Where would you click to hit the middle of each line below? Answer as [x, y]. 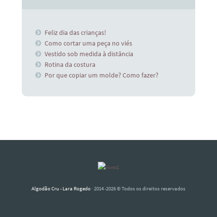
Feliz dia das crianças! [76, 32]
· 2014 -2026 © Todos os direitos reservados [138, 189]
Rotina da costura [70, 64]
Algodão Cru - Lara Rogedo [61, 189]
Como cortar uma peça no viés [89, 43]
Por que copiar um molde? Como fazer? [102, 75]
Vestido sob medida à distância [89, 54]
